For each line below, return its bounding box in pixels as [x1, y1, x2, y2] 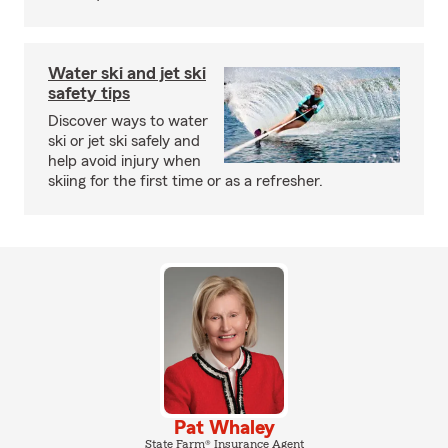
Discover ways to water [48, 113, 208, 129]
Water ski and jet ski [48, 64, 206, 82]
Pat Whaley [173, 417, 275, 438]
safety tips [48, 84, 130, 102]
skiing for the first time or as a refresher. [48, 173, 323, 189]
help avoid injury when [48, 153, 201, 169]
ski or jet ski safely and [48, 133, 200, 149]
